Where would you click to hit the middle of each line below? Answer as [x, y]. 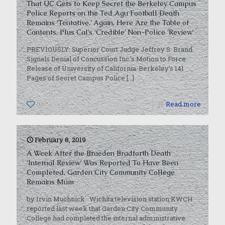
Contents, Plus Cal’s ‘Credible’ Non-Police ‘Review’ [110, 32]
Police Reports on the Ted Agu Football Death [103, 13]
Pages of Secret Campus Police [76, 78]
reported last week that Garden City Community [102, 208]
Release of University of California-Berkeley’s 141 [105, 68]
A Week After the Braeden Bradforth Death [99, 153]
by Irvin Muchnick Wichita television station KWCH [110, 199]
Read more [183, 104]
